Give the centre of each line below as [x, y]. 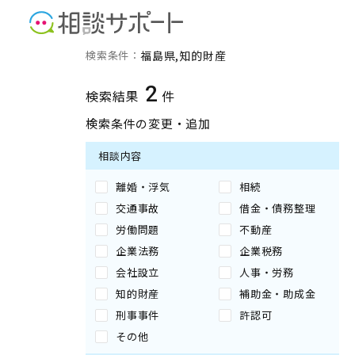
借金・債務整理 [278, 208]
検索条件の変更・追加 [148, 123]
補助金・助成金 [278, 294]
